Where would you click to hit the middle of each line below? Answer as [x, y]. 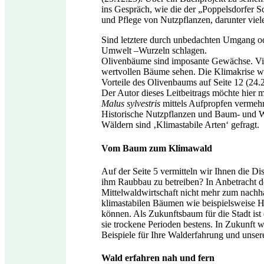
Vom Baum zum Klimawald [157, 148]
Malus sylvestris [131, 104]
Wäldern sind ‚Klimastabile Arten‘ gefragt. [180, 125]
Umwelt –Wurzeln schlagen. [154, 51]
